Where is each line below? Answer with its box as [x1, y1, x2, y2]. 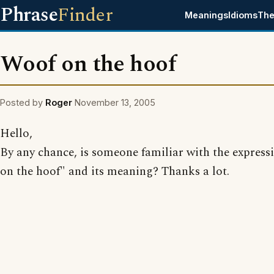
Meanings [185, 10, 229, 20]
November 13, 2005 [75, 97, 155, 108]
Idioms [228, 10, 258, 20]
